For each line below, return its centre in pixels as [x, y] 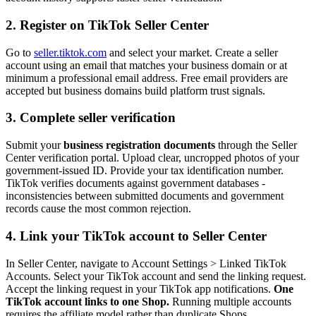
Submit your [35, 145]
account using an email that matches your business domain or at [146, 65]
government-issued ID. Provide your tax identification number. [145, 171]
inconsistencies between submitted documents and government [145, 196]
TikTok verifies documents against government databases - [135, 183]
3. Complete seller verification [91, 118]
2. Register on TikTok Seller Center [107, 25]
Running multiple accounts [230, 301]
